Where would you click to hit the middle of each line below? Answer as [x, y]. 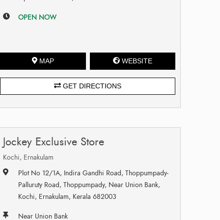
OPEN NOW [38, 17]
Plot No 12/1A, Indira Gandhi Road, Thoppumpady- [94, 173]
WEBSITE [137, 61]
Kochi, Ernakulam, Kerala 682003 [68, 196]
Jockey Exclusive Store [54, 141]
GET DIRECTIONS [91, 86]
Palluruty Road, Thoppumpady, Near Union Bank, [89, 185]
